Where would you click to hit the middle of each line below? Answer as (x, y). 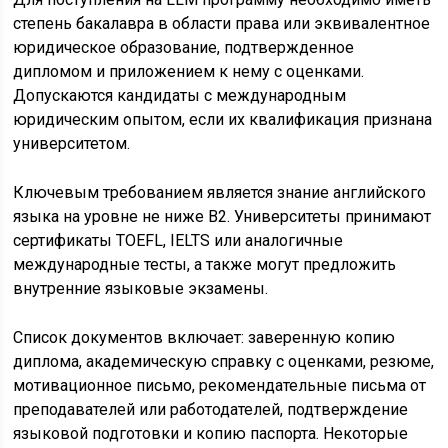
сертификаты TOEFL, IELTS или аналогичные (178, 240)
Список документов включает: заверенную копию (204, 337)
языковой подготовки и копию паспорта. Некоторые (211, 433)
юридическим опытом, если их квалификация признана (223, 119)
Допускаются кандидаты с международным (180, 95)
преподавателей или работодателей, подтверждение (211, 409)
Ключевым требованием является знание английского (220, 192)
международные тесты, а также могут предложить (205, 264)
